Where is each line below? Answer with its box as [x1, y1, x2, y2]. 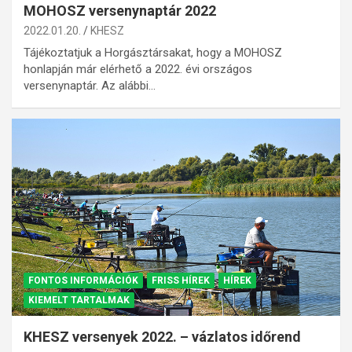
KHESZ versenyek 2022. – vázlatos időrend [24, 328, 301, 345]
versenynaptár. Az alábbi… [24, 79, 156, 93]
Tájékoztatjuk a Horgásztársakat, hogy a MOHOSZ [24, 46, 282, 60]
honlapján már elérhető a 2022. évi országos [24, 62, 252, 77]
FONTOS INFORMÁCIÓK [28, 274, 138, 286]
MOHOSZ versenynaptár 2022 [24, 2, 216, 20]
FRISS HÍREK [152, 274, 210, 286]
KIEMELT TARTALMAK [28, 294, 130, 306]
